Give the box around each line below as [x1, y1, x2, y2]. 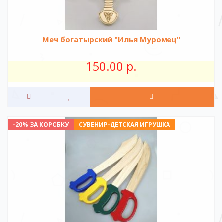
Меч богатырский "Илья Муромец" [42, 34, 180, 44]
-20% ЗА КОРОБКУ [13, 120, 69, 129]
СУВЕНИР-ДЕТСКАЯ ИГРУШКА [79, 120, 170, 129]
